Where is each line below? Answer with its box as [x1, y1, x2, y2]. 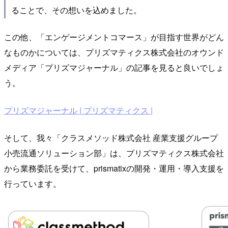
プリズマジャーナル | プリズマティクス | [4, 104, 153, 116]
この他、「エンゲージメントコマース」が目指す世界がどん [4, 31, 224, 43]
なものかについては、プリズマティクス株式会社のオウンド [4, 46, 224, 58]
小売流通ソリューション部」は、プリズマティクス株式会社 [4, 147, 224, 159]
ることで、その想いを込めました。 [11, 4, 141, 15]
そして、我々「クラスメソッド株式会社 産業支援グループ [4, 131, 218, 144]
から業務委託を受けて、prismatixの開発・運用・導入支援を [4, 162, 224, 174]
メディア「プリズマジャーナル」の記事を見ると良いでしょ [4, 61, 224, 73]
